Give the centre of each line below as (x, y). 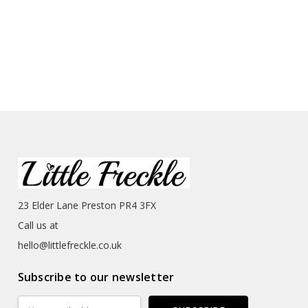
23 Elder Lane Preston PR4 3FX (87, 206)
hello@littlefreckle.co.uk (69, 245)
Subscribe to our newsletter (96, 277)
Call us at (38, 225)
